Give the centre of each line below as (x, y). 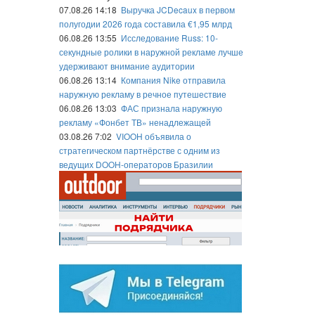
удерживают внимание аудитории (127, 66)
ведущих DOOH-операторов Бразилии (136, 164)
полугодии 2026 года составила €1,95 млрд (145, 24)
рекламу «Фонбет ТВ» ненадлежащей (135, 122)
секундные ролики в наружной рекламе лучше (151, 52)
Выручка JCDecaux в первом (178, 9)
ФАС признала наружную (171, 108)
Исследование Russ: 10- (169, 38)
